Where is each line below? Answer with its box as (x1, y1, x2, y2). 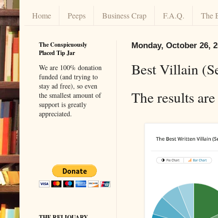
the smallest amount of (39, 90, 101, 100)
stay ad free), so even (39, 81, 97, 91)
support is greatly (39, 99, 87, 109)
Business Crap (102, 10, 146, 21)
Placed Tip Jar (39, 48, 75, 57)
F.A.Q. (163, 10, 184, 21)
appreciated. (39, 109, 72, 118)
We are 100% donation (39, 62, 102, 72)
